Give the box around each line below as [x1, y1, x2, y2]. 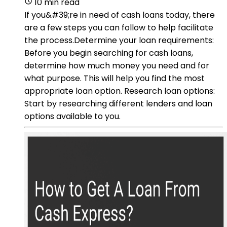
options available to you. [24, 110, 121, 122]
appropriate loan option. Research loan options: [24, 85, 215, 97]
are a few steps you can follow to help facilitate [24, 21, 213, 33]
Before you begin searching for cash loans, [24, 47, 193, 59]
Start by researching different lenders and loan [24, 97, 212, 109]
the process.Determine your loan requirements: [24, 34, 214, 46]
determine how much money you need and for [24, 59, 209, 71]
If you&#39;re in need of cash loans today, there [24, 9, 215, 21]
